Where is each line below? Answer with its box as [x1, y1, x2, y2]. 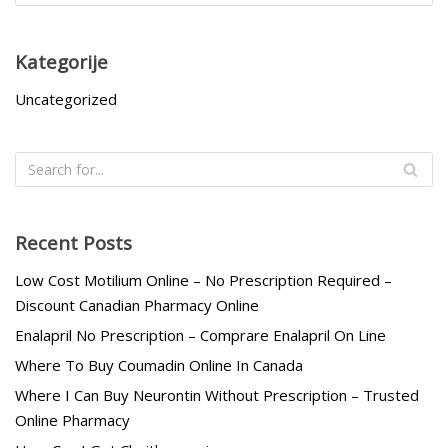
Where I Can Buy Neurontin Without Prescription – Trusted [15, 384, 419, 405]
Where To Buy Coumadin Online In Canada [15, 354, 303, 375]
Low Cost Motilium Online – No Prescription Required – [15, 269, 392, 290]
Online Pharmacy [15, 409, 130, 430]
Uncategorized [15, 88, 117, 109]
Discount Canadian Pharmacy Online [15, 294, 259, 315]
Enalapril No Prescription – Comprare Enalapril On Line [15, 324, 386, 345]
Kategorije [15, 48, 108, 74]
